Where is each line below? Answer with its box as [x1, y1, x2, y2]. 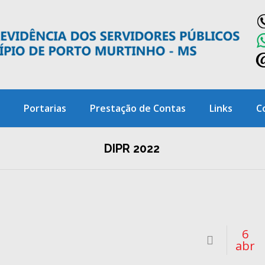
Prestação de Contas [89, 102, 186, 115]
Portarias [23, 102, 66, 115]
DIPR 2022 [104, 141, 160, 156]
